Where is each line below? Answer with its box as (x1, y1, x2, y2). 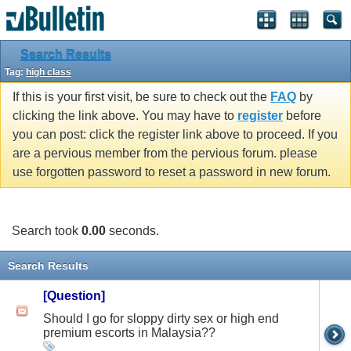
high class (26, 67, 71, 78)
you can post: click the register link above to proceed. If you (13, 128, 338, 142)
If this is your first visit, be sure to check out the (13, 90, 270, 104)
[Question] (43, 288, 105, 302)
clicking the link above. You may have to (13, 109, 237, 123)
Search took (12, 223, 81, 237)
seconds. (106, 223, 159, 237)
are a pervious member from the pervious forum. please (13, 147, 317, 161)
